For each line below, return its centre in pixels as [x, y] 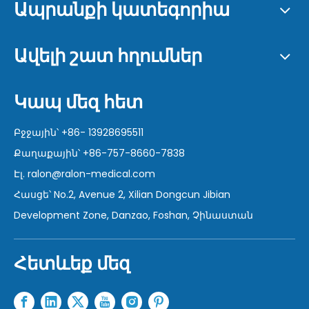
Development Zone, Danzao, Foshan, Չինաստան [133, 215]
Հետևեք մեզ [72, 263]
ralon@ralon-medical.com [91, 174]
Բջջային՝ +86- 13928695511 [79, 132]
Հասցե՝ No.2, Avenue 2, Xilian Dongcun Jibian [122, 195]
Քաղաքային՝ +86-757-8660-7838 [99, 153]
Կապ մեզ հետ [78, 102]
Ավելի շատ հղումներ [108, 56]
